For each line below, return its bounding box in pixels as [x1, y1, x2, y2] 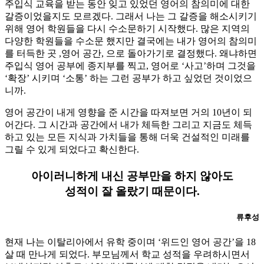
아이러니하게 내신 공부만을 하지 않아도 [31, 170, 233, 183]
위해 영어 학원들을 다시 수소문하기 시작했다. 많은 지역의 [5, 23, 250, 34]
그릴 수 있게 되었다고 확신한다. [5, 144, 139, 154]
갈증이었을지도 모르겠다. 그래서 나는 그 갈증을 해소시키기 [5, 11, 257, 21]
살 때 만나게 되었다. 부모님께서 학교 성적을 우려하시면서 [5, 249, 250, 259]
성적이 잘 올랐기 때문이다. [64, 185, 200, 198]
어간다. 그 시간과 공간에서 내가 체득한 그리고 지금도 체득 [5, 119, 252, 130]
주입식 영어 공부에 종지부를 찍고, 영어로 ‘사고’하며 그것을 [5, 60, 256, 71]
